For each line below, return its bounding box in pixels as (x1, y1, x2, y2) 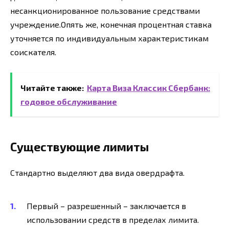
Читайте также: (20, 82, 84, 93)
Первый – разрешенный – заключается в (27, 201, 186, 211)
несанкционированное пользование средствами (10, 5, 200, 15)
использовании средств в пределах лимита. (27, 215, 199, 225)
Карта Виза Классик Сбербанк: (87, 82, 210, 93)
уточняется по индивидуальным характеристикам (10, 33, 209, 43)
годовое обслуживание (20, 96, 117, 106)
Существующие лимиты (10, 139, 149, 154)
